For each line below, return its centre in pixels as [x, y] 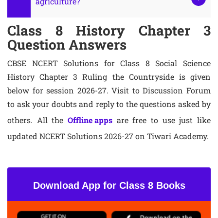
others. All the [37, 120]
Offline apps [90, 120]
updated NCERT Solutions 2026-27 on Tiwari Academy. [108, 136]
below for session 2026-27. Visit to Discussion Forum [109, 90]
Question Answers [67, 45]
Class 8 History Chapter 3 [109, 30]
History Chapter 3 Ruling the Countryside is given [109, 77]
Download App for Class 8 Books [109, 185]
